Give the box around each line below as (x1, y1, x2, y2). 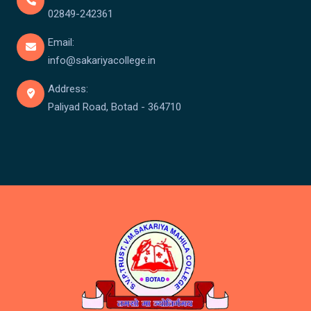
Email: (48, 36, 74, 49)
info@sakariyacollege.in (48, 54, 155, 67)
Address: (48, 83, 88, 96)
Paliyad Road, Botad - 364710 (48, 101, 181, 114)
